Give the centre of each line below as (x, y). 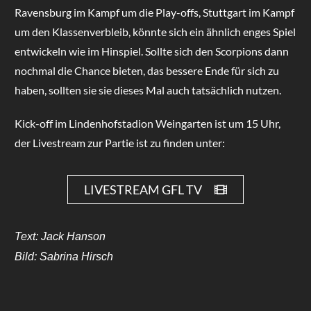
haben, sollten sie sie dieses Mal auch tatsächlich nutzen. (148, 90)
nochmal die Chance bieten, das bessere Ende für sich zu (146, 70)
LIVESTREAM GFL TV (143, 189)
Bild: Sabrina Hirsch (64, 256)
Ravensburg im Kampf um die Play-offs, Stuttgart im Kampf (154, 12)
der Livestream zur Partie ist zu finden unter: (119, 142)
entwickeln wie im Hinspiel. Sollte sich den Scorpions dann (151, 51)
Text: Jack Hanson (60, 236)
